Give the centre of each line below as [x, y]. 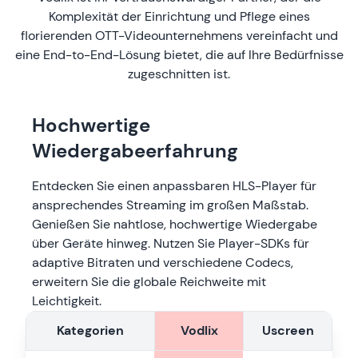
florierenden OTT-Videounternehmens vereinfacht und [179, 36]
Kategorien [90, 331]
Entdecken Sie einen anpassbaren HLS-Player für [174, 186]
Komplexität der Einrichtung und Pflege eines [179, 17]
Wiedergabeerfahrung [135, 151]
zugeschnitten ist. [179, 74]
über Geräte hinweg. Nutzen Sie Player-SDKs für [171, 244]
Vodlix [199, 331]
